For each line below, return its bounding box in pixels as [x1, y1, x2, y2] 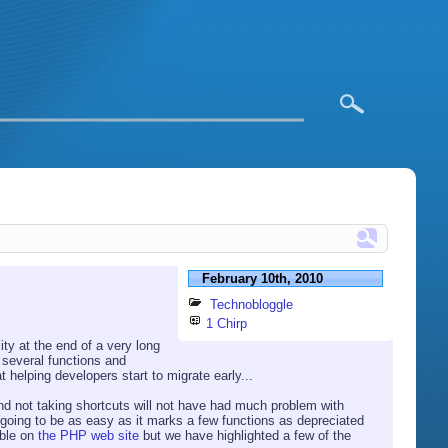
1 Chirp [206, 316, 248, 332]
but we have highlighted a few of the [139, 428, 351, 444]
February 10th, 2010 [201, 270, 323, 286]
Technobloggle [210, 297, 294, 313]
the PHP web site [38, 428, 139, 444]
